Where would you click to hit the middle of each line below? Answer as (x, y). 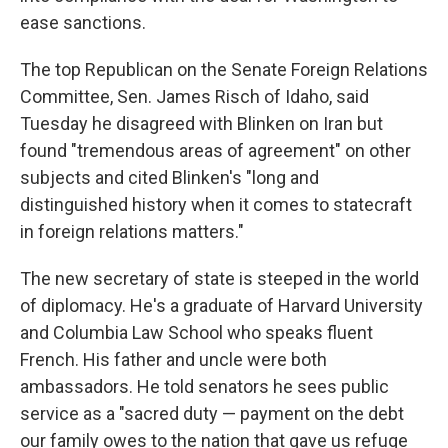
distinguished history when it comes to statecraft (216, 204)
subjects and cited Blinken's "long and (169, 177)
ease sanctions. (83, 22)
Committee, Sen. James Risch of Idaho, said (194, 96)
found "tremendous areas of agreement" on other (215, 150)
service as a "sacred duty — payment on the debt (212, 413)
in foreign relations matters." (132, 231)
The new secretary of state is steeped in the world (219, 278)
